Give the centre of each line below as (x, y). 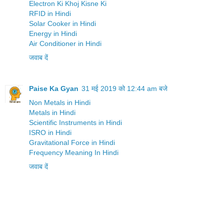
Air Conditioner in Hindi (65, 43)
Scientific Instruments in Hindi (75, 122)
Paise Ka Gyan (54, 88)
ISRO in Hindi (50, 132)
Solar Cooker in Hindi (62, 23)
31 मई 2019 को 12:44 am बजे (124, 88)
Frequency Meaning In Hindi (74, 152)
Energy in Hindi (53, 33)
